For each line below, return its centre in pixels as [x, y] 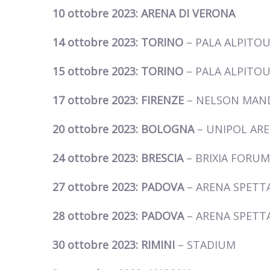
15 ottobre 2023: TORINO [119, 71]
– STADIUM [207, 245]
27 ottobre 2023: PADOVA [120, 187]
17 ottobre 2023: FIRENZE [120, 100]
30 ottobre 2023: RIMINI [115, 245]
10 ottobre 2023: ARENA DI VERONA [144, 14]
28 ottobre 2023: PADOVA [120, 216]
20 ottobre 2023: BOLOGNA [125, 129]
